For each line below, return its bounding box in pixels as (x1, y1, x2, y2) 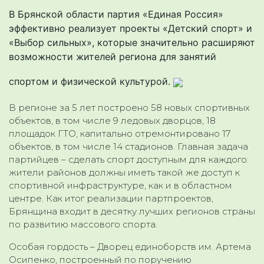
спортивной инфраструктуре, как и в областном (9, 179, 232, 191)
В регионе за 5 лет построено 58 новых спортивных (9, 101, 250, 113)
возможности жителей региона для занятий (9, 50, 216, 62)
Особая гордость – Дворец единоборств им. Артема (9, 240, 251, 252)
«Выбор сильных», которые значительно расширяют (9, 36, 255, 48)
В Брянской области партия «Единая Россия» (9, 8, 223, 20)
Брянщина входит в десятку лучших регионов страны (9, 205, 255, 217)
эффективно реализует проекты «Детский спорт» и (9, 22, 252, 34)
